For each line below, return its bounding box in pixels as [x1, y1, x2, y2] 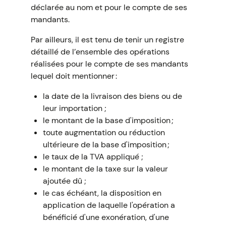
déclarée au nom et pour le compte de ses [30, 2, 187, 13]
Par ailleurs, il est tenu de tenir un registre [30, 34, 184, 45]
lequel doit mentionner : [30, 71, 117, 81]
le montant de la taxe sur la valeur [42, 163, 168, 174]
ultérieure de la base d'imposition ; [42, 139, 169, 150]
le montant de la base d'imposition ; [42, 115, 174, 126]
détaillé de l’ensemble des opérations [30, 46, 169, 57]
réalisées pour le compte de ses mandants [30, 59, 188, 69]
